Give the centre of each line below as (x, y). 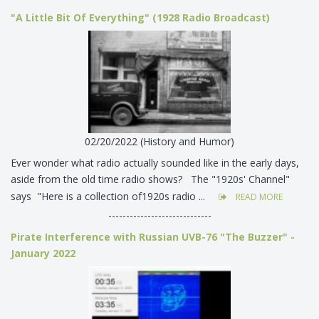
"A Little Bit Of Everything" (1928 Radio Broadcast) (140, 17)
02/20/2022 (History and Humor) (159, 141)
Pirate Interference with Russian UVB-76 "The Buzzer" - (153, 236)
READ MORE (258, 197)
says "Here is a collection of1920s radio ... (109, 196)
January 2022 (43, 253)
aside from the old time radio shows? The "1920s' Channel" (150, 179)
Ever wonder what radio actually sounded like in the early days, (155, 162)
